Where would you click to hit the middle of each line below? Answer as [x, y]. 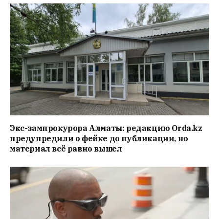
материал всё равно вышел [66, 149]
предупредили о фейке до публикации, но [99, 139]
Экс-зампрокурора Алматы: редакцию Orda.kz [106, 128]
